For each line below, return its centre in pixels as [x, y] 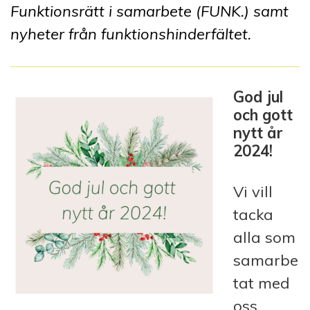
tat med [262, 283]
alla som [264, 237]
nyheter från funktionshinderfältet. [131, 34]
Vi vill [253, 191]
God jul [258, 97]
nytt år [258, 133]
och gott [263, 115]
